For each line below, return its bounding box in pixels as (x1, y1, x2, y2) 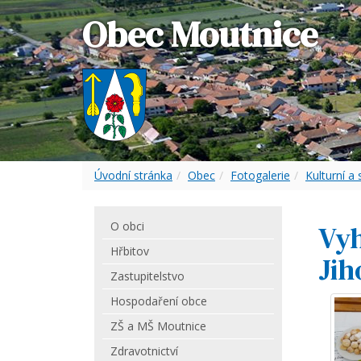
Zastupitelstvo (110, 268, 185, 284)
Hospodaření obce (110, 293, 207, 309)
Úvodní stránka (94, 168, 172, 183)
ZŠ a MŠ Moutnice (110, 318, 206, 334)
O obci (110, 218, 144, 234)
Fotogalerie (230, 168, 290, 183)
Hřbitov (110, 243, 149, 259)
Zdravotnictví (110, 343, 178, 359)
